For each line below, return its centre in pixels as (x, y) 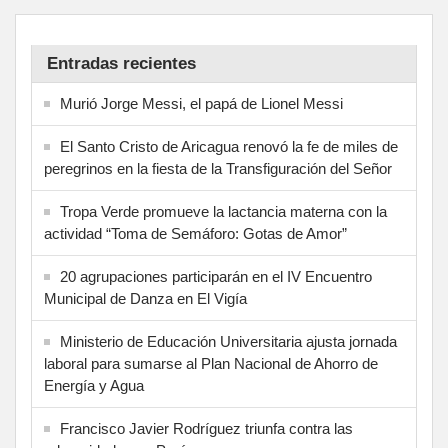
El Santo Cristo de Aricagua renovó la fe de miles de (229, 146)
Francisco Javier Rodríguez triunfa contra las (206, 428)
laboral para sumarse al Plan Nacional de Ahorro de (211, 363)
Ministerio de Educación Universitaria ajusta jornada (228, 341)
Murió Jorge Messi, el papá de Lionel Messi (201, 103)
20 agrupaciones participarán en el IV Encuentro (216, 276)
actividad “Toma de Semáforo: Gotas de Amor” (195, 233)
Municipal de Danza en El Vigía (145, 298)
